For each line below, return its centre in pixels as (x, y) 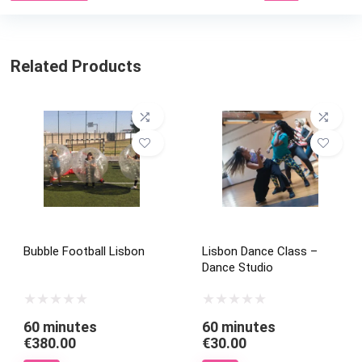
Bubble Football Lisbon (84, 251)
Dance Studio (238, 267)
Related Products (76, 66)
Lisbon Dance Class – (260, 251)
